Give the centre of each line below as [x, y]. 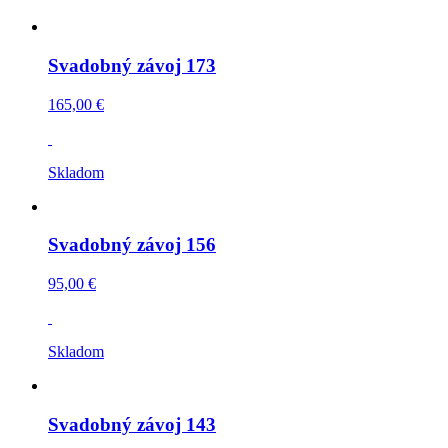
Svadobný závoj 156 [132, 245]
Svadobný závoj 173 [132, 65]
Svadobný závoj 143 [132, 424]
